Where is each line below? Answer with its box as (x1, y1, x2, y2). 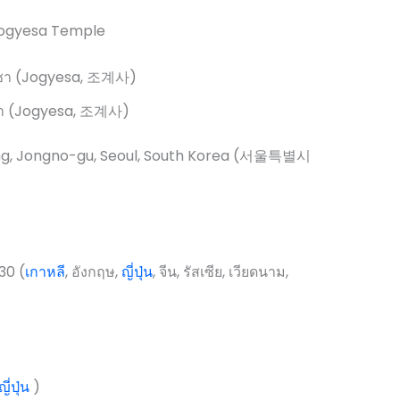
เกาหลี (24, 261, 65, 282)
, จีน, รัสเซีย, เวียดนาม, (152, 261, 288, 282)
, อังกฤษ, (64, 261, 121, 282)
